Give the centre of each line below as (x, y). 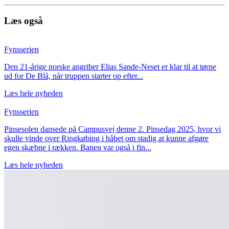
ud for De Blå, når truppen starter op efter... (74, 76)
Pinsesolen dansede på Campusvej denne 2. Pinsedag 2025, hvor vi (112, 129)
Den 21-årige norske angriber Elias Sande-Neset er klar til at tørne (110, 67)
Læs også (24, 20)
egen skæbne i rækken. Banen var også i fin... (78, 148)
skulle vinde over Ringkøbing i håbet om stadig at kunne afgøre (106, 139)
